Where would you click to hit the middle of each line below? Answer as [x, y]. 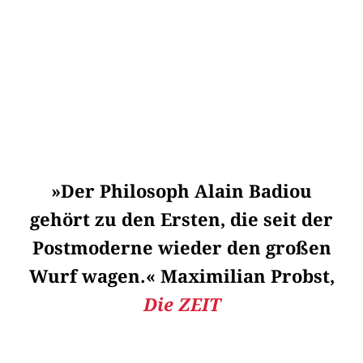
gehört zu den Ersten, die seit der [181, 220]
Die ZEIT [181, 305]
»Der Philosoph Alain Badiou [181, 192]
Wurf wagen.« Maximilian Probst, [181, 277]
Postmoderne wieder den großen [181, 248]
